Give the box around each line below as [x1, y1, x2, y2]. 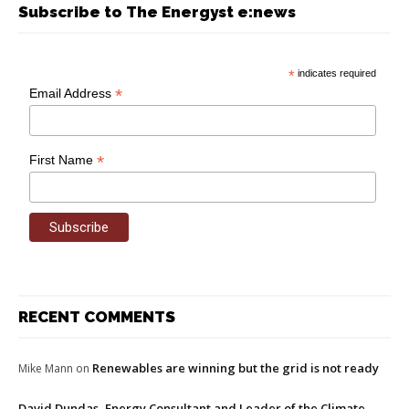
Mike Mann [18, 361, 73, 377]
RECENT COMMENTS [18, 308, 175, 327]
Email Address [29, 85, 116, 100]
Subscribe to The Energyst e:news [18, 2, 296, 21]
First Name [29, 152, 98, 167]
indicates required [295, 67, 377, 79]
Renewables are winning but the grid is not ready [92, 360, 379, 377]
